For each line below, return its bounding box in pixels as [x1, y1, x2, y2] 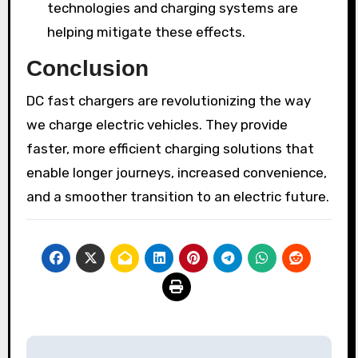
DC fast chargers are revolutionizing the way [26, 92, 311, 109]
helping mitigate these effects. [46, 24, 245, 40]
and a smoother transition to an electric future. [26, 188, 329, 205]
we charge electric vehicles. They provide [26, 116, 288, 133]
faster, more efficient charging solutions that [26, 140, 314, 157]
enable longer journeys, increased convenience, [26, 164, 327, 181]
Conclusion [26, 56, 149, 81]
